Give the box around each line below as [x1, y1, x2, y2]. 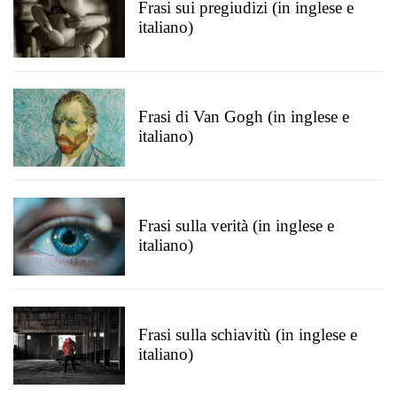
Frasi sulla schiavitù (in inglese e [138, 325, 357, 344]
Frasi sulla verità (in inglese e [138, 216, 334, 235]
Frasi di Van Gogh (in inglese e [138, 107, 349, 126]
